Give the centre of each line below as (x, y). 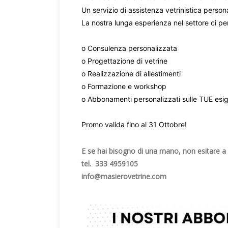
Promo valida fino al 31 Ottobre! (135, 125)
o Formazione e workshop (124, 87)
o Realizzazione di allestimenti (131, 74)
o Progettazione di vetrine (124, 61)
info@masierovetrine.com (124, 177)
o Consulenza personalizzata (129, 48)
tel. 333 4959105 (110, 164)
